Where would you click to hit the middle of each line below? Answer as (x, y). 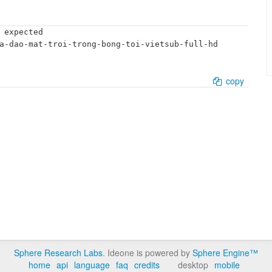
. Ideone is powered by (148, 253)
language (92, 265)
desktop (194, 265)
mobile (227, 265)
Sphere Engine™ (225, 253)
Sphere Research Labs (58, 253)
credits (147, 265)
